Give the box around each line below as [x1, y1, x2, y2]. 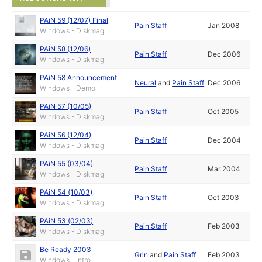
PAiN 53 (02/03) [40, 216, 94, 226]
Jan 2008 [208, 21, 240, 30]
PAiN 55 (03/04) [40, 159, 94, 168]
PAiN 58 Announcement [40, 73, 118, 82]
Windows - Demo [40, 84, 96, 93]
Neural [135, 78, 157, 88]
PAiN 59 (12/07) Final [40, 16, 109, 25]
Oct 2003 [208, 193, 240, 202]
